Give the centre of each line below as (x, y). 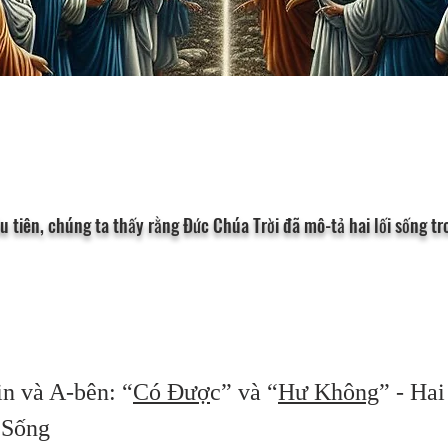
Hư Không (328, 392)
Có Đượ (171, 392)
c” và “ (244, 392)
